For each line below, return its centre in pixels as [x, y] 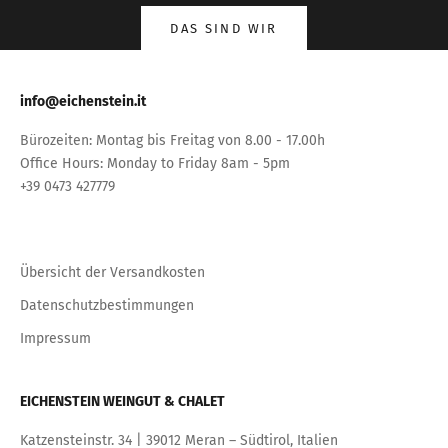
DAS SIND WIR [224, 28]
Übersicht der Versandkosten [112, 272]
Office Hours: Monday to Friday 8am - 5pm [155, 163]
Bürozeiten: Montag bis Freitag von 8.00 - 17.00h [172, 140]
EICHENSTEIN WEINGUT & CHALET [122, 401]
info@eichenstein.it [83, 101]
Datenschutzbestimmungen [107, 305]
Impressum [55, 338]
